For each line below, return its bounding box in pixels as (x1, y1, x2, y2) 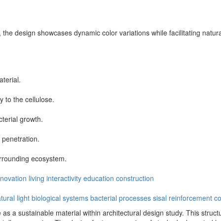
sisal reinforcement (153, 192, 212, 203)
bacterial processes (90, 192, 151, 203)
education (83, 173, 114, 183)
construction (116, 173, 154, 183)
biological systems (32, 192, 88, 203)
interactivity (46, 173, 81, 183)
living (29, 173, 44, 183)
